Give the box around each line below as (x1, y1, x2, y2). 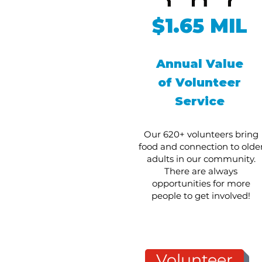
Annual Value (156, 57, 243, 71)
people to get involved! (151, 190, 250, 201)
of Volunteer (158, 75, 241, 89)
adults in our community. (146, 153, 256, 164)
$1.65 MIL (151, 14, 247, 37)
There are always (164, 166, 237, 177)
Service (174, 94, 225, 108)
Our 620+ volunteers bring (143, 129, 258, 140)
